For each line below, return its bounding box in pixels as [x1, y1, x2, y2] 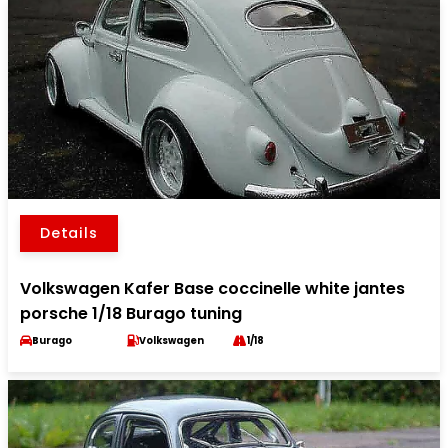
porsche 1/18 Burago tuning [20, 302, 242, 325]
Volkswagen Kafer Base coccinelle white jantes [20, 277, 405, 300]
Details [40, 223, 98, 243]
